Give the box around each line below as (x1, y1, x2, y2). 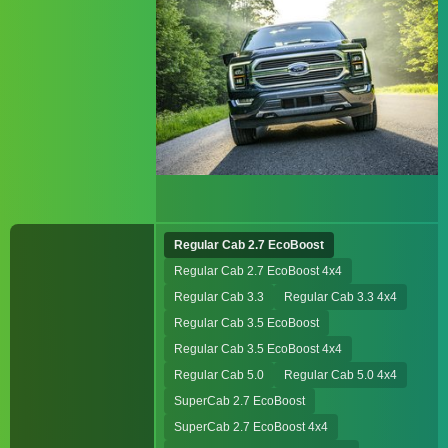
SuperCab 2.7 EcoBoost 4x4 (174, 420, 328, 434)
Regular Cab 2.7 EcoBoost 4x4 (174, 264, 342, 278)
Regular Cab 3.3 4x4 (284, 290, 397, 304)
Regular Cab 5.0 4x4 (284, 368, 397, 382)
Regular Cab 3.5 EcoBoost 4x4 (174, 342, 342, 356)
